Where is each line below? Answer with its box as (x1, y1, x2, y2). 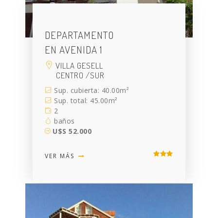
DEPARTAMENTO (45, 28, 114, 42)
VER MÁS (45, 152, 77, 161)
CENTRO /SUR (56, 70, 105, 81)
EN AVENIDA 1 (45, 43, 103, 56)
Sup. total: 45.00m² (52, 96, 118, 106)
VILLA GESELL (54, 60, 104, 71)
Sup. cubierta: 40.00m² (52, 86, 129, 95)
